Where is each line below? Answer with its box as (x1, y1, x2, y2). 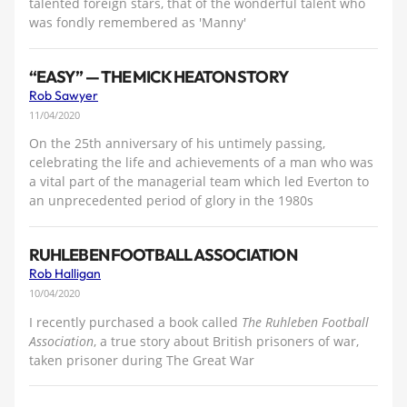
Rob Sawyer (29, 86, 98, 104)
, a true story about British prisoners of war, (94, 332, 359, 350)
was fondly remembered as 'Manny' (29, 14, 246, 32)
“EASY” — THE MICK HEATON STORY (29, 65, 289, 87)
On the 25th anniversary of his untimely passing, (29, 134, 325, 153)
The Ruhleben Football (242, 313, 369, 331)
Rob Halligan (29, 265, 101, 283)
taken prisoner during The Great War (29, 351, 254, 369)
